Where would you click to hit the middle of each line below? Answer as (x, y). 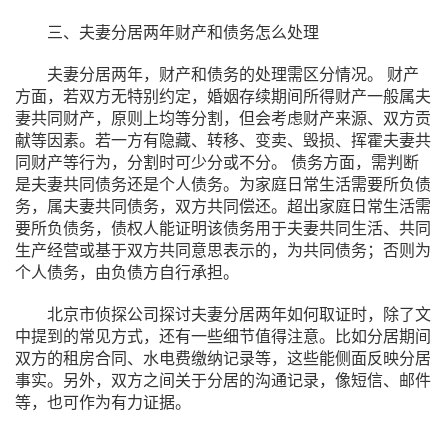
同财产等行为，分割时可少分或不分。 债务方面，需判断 (217, 162)
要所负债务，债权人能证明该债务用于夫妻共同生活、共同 (223, 228)
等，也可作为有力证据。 (103, 402)
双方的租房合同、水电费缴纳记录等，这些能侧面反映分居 (223, 358)
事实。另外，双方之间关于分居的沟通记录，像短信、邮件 (223, 380)
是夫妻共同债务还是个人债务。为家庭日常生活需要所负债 (223, 184)
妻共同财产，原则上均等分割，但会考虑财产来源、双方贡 (223, 118)
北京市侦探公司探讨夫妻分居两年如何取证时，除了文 (239, 314)
